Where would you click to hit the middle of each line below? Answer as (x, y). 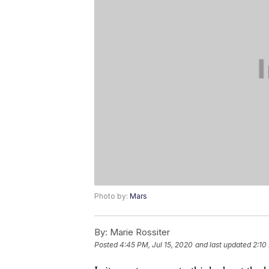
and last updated (223, 245)
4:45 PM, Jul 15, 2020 (156, 245)
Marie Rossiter (139, 232)
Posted (107, 245)
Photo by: (112, 196)
